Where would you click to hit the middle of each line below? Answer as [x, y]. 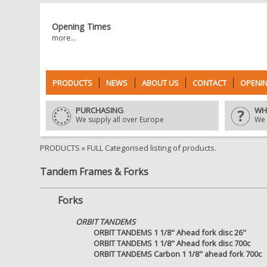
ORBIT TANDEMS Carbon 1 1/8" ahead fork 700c [178, 254]
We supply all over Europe [120, 119]
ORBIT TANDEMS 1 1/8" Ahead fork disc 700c [172, 243]
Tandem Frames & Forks [94, 172]
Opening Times [81, 27]
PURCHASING [100, 110]
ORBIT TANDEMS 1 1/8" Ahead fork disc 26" [170, 232]
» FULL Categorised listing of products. [148, 148]
